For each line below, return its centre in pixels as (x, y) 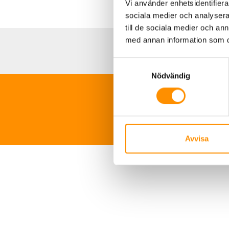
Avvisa (197, 139)
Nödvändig (171, 76)
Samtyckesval (138, 63)
